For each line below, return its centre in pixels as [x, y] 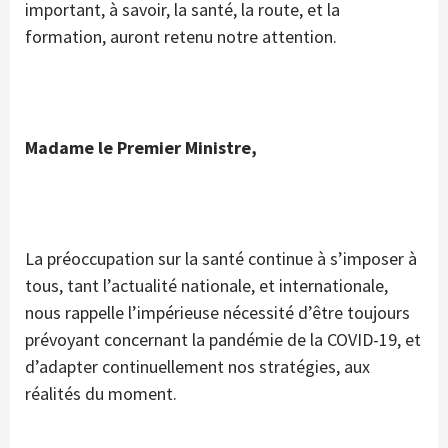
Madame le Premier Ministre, [141, 148]
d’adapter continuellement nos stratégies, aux [197, 367]
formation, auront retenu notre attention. [181, 37]
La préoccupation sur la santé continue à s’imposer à [221, 259]
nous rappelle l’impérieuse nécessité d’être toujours [217, 313]
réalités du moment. [101, 394]
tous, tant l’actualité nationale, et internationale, [206, 286]
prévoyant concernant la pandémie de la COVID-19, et [223, 340]
